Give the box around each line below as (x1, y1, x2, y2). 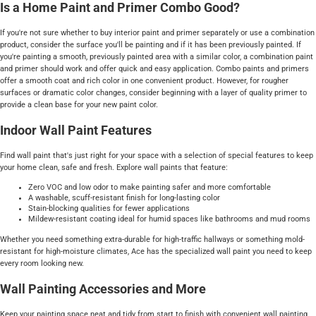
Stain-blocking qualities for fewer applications (28, 204, 190, 214)
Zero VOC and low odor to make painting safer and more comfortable (28, 183, 271, 193)
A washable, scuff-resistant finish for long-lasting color (28, 193, 220, 203)
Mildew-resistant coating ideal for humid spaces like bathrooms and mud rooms (28, 214, 310, 224)
